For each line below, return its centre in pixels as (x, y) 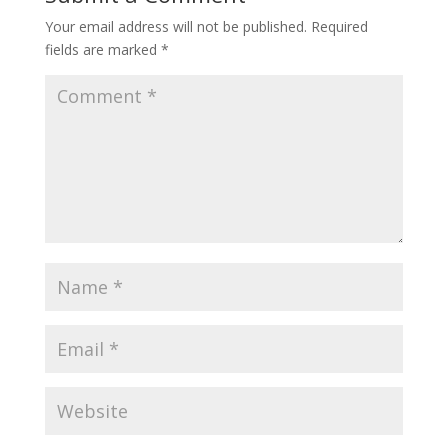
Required (339, 26)
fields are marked (102, 49)
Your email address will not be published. (175, 26)
